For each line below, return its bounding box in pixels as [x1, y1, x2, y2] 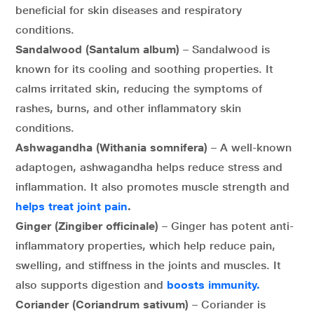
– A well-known [207, 141, 292, 154]
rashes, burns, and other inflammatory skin [15, 102, 241, 115]
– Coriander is [189, 298, 266, 311]
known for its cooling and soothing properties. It [15, 62, 273, 76]
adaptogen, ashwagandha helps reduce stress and [15, 161, 282, 174]
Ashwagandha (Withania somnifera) [15, 141, 207, 154]
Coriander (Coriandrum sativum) [15, 298, 189, 311]
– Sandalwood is [183, 43, 270, 56]
